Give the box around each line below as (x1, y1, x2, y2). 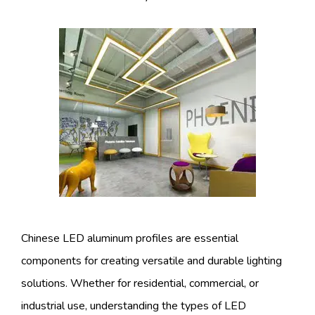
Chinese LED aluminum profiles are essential (21, 231, 238, 247)
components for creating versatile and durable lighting (21, 253, 282, 269)
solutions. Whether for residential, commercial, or (21, 276, 259, 292)
